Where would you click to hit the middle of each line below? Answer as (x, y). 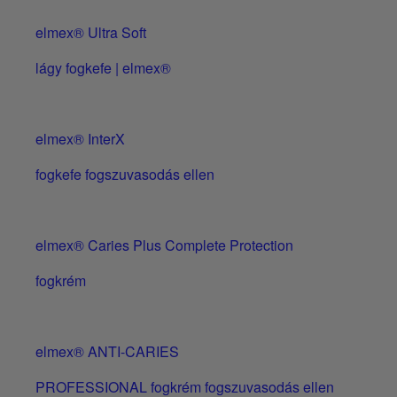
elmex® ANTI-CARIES (107, 352)
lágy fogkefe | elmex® (103, 68)
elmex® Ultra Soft (91, 33)
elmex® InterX (80, 139)
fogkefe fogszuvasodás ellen (125, 175)
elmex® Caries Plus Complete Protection (164, 245)
